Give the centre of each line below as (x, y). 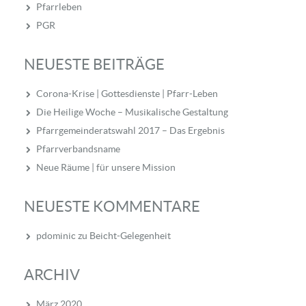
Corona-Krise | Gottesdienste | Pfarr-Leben (127, 94)
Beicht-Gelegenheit (130, 236)
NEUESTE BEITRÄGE (94, 65)
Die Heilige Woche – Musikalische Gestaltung (132, 112)
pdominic (56, 236)
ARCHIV (52, 275)
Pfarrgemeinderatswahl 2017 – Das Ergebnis (130, 131)
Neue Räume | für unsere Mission (106, 168)
